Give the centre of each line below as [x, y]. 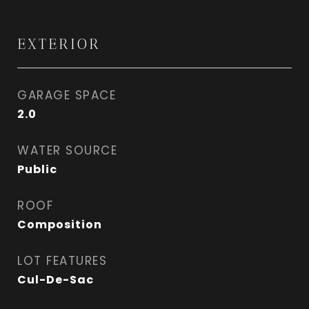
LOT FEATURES [62, 261]
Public [37, 169]
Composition [60, 225]
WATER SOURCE [67, 150]
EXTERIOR [59, 44]
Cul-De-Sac [56, 280]
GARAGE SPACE [67, 95]
